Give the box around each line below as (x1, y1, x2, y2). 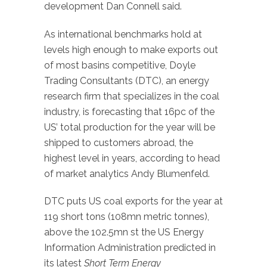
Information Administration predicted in (44, 242, 216, 254)
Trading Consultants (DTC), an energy (44, 74, 209, 86)
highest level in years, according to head (44, 152, 220, 164)
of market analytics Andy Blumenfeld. (44, 167, 210, 179)
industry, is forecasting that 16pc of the (44, 105, 215, 117)
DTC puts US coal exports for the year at (44, 195, 223, 207)
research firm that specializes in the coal (44, 90, 219, 102)
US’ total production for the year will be (44, 121, 215, 133)
